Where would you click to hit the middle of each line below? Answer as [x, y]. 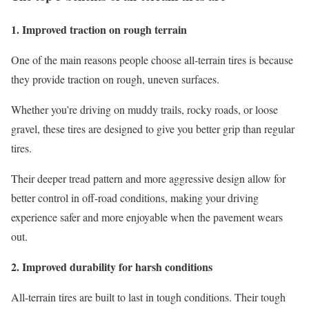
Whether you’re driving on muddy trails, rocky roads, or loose [144, 109]
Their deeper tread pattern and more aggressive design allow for [148, 178]
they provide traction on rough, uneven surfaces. [115, 79]
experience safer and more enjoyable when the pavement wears [147, 217]
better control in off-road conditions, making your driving [135, 198]
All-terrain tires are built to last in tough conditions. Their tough [148, 297]
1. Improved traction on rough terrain [99, 29]
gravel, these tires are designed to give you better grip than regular [153, 129]
